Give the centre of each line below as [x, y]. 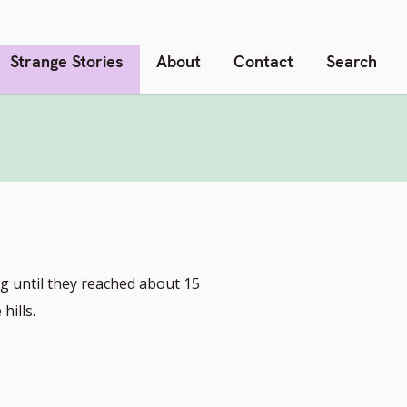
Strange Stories [67, 61]
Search [352, 61]
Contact [263, 61]
